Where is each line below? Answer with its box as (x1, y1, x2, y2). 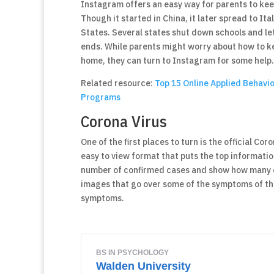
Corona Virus (81, 111, 167, 131)
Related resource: (81, 78, 155, 89)
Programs (81, 92, 120, 103)
